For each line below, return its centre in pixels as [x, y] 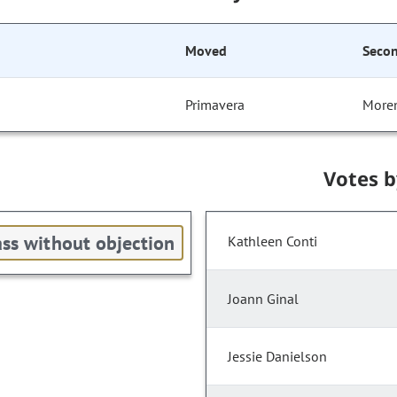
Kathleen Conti [272, 241]
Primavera [215, 105]
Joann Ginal [263, 299]
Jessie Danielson [277, 357]
